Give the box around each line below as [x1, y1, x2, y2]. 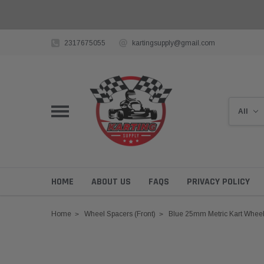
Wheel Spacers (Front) [84, 209, 156, 218]
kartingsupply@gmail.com [132, 38, 215, 47]
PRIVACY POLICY [187, 175, 250, 188]
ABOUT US [91, 175, 131, 188]
